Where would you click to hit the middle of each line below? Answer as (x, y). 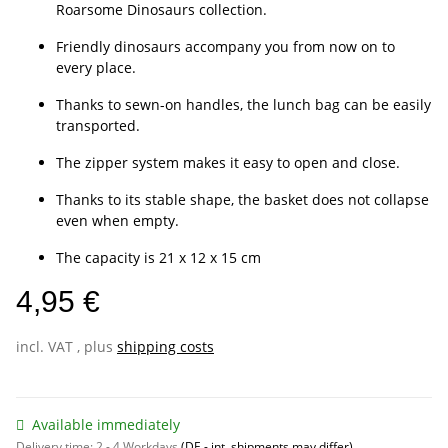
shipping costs (165, 347)
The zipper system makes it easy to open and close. (228, 163)
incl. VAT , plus (66, 347)
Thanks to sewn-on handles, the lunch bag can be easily (243, 105)
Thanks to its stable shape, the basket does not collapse (242, 200)
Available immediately (106, 425)
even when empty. (117, 221)
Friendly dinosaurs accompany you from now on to (225, 47)
